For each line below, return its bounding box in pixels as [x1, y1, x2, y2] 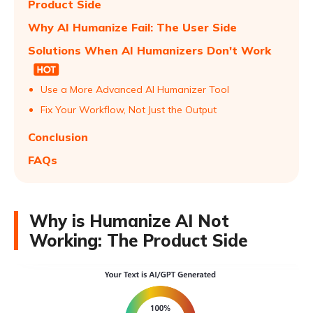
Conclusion [28, 130, 88, 144]
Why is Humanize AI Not [29, 210, 229, 231]
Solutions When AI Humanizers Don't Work [28, 43, 271, 57]
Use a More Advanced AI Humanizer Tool [41, 83, 229, 96]
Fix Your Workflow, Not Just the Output [41, 103, 217, 116]
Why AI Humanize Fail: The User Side [28, 20, 237, 34]
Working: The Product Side [29, 230, 247, 251]
